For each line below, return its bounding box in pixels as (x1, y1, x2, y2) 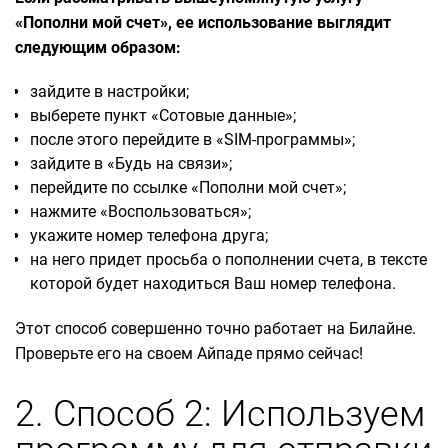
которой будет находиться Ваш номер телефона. (30, 274, 396, 294)
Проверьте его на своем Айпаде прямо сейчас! (15, 344, 367, 364)
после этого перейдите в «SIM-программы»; (30, 130, 355, 150)
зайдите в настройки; (30, 82, 189, 102)
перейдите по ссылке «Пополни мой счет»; (30, 178, 346, 198)
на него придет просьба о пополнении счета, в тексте (30, 250, 427, 270)
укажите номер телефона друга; (30, 226, 268, 246)
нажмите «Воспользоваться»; (30, 202, 251, 222)
